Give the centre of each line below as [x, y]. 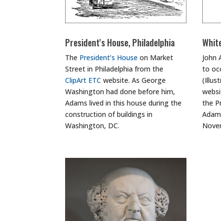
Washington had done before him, [120, 92]
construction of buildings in [109, 114]
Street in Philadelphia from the [114, 69]
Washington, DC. [92, 126]
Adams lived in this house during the [123, 103]
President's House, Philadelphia [120, 43]
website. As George [133, 80]
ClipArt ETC [83, 80]
